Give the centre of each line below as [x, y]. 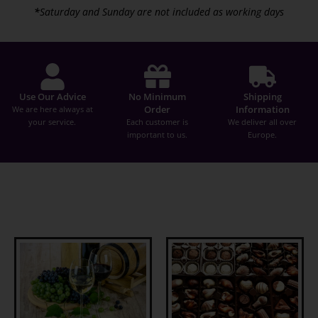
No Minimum [158, 96]
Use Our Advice [52, 96]
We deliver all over [263, 121]
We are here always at [52, 109]
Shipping [262, 96]
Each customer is [158, 121]
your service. [53, 121]
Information [262, 109]
